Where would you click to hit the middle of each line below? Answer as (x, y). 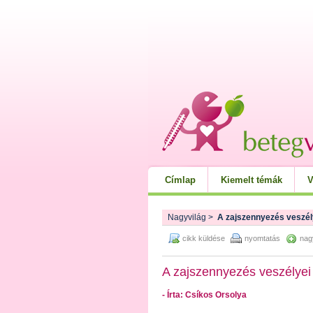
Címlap (180, 180)
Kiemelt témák (252, 180)
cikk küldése (204, 238)
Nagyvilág (187, 217)
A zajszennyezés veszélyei (236, 272)
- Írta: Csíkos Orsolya (204, 295)
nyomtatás (262, 238)
